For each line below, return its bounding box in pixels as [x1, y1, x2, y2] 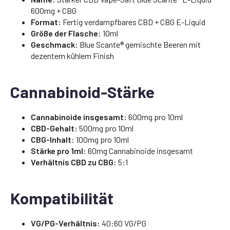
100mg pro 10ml [74, 134, 129, 144]
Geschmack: [31, 39, 78, 49]
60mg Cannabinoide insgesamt [86, 145, 193, 156]
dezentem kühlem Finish [31, 50, 114, 61]
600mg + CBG [31, 5, 76, 15]
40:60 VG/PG [100, 218, 146, 228]
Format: [31, 16, 61, 27]
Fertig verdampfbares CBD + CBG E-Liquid [61, 16, 205, 27]
